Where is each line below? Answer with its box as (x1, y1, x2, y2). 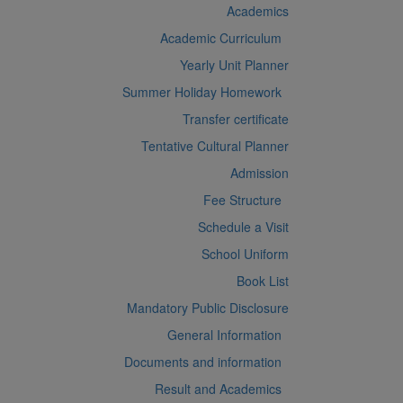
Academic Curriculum (160, 29, 289, 48)
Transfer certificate (183, 110, 289, 129)
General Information (167, 326, 289, 345)
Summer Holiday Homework (122, 83, 289, 102)
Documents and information (124, 353, 289, 372)
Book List (237, 272, 289, 291)
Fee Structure (203, 191, 289, 210)
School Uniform (201, 245, 289, 264)
